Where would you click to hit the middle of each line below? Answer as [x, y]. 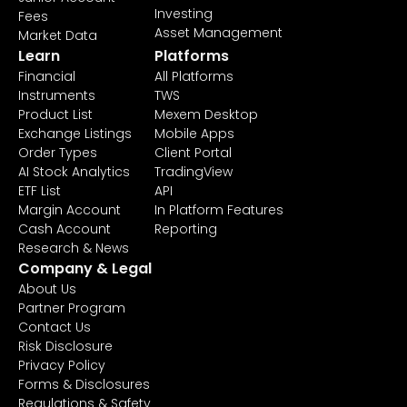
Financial [47, 76]
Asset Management [218, 32]
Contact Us [55, 327]
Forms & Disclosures [84, 384]
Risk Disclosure [65, 346]
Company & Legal [85, 268]
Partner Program [72, 308]
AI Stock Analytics [74, 171]
